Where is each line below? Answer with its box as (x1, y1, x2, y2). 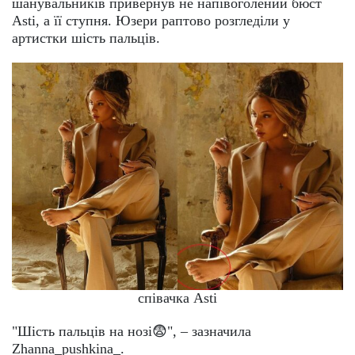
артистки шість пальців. (12, 29, 160, 46)
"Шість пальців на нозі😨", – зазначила (12, 323, 251, 340)
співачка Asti (138, 290, 217, 307)
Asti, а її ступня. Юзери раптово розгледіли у (12, 12, 290, 29)
